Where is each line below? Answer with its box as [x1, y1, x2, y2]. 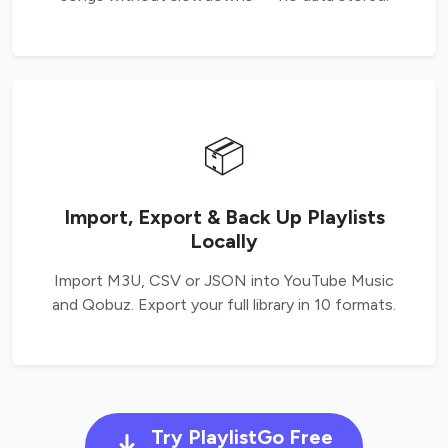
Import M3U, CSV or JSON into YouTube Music [54, 271, 394, 291]
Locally [190, 229, 258, 254]
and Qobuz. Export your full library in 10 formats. [52, 295, 396, 315]
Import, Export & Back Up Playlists [63, 205, 385, 230]
